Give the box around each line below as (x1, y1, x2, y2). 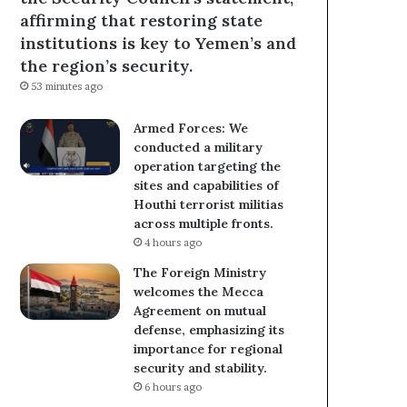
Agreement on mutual (134, 303, 267, 320)
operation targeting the (134, 158, 282, 175)
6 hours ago (144, 381, 203, 394)
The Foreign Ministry (134, 264, 267, 282)
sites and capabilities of (134, 177, 280, 194)
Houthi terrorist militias (134, 196, 284, 213)
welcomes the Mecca (134, 283, 264, 301)
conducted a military (134, 139, 263, 156)
